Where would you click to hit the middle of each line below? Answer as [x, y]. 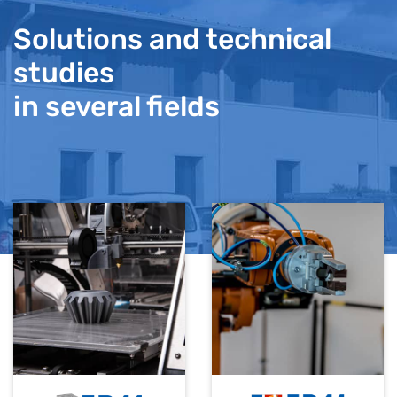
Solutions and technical [172, 39]
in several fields [117, 106]
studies [64, 72]
